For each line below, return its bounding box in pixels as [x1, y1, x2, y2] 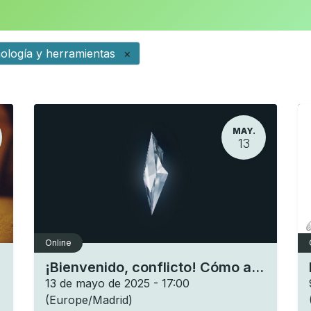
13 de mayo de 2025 [45, 276, 150, 290]
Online [45, 237, 72, 248]
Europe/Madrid [49, 293, 128, 307]
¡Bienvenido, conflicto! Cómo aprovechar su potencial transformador [251, 259, 264, 276]
